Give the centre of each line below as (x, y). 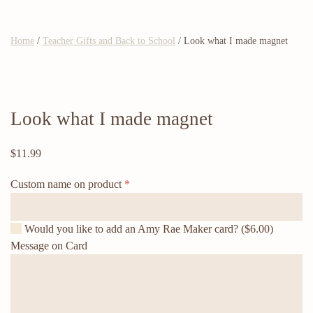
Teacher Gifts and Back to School (109, 41)
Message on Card (50, 246)
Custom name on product (67, 184)
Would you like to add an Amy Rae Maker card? (131, 229)
